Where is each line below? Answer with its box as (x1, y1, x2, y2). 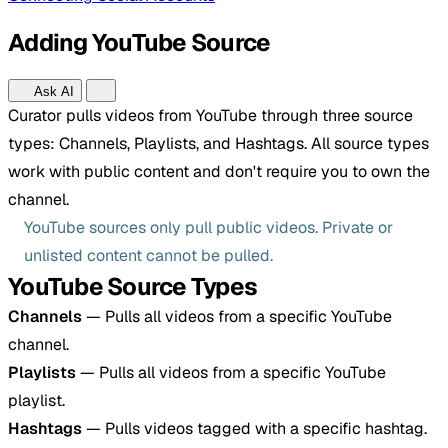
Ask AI (30, 83, 74, 99)
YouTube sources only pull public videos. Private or (24, 216, 393, 238)
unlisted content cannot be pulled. (24, 244, 273, 266)
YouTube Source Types (8, 270, 257, 302)
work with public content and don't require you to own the (8, 160, 430, 182)
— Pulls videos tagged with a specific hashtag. (82, 417, 427, 439)
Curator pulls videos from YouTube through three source (8, 104, 413, 126)
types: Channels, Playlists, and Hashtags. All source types (8, 132, 429, 154)
